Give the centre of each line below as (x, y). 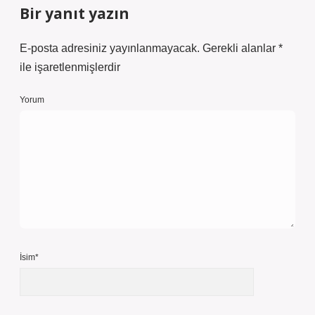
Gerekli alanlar (240, 48)
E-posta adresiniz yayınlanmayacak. (110, 48)
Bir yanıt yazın (75, 13)
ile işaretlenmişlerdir (70, 67)
